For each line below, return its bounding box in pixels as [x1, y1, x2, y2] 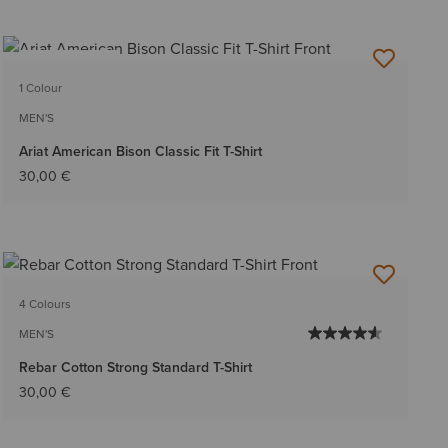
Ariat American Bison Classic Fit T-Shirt [18, 140, 262, 161]
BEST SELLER [31, 55, 105, 73]
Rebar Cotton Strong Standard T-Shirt [18, 356, 252, 377]
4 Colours [18, 294, 71, 312]
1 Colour [18, 78, 62, 96]
